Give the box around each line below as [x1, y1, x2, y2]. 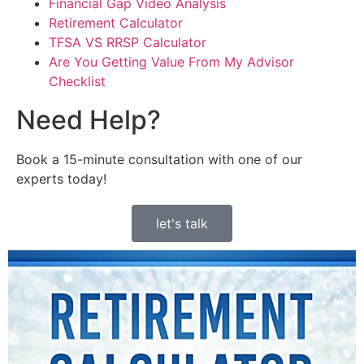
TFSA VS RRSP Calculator [49, 34, 206, 51]
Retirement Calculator [49, 15, 183, 32]
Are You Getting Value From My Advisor [49, 54, 294, 71]
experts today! [16, 171, 106, 188]
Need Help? [16, 104, 161, 136]
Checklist [49, 73, 106, 90]
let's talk [156, 215, 208, 232]
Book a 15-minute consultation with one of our [16, 151, 302, 168]
